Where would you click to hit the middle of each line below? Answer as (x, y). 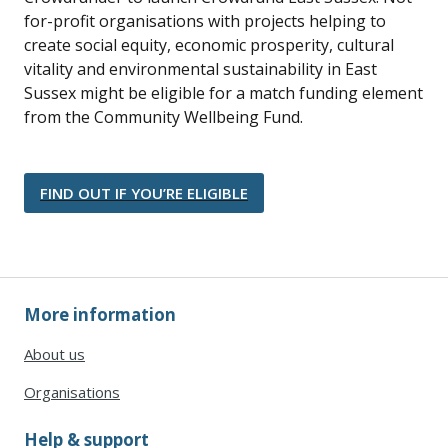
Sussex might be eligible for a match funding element (223, 92)
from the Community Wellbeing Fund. (163, 116)
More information (100, 314)
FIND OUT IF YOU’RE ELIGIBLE (144, 192)
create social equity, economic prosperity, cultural (209, 44)
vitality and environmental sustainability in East (200, 68)
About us (54, 353)
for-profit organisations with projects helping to (205, 20)
